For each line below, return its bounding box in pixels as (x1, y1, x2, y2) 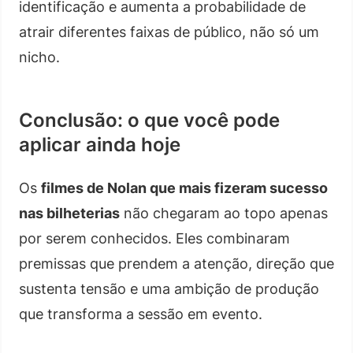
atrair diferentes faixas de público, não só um (19, 23, 319, 40)
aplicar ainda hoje (19, 132, 180, 156)
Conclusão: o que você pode (19, 108, 280, 132)
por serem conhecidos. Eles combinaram (19, 229, 290, 247)
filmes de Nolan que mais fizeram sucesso (41, 179, 328, 196)
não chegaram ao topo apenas (120, 204, 328, 221)
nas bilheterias (19, 204, 120, 221)
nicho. (19, 48, 60, 65)
